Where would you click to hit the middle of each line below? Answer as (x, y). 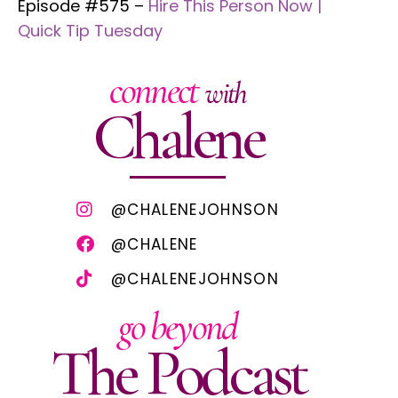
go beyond (178, 326)
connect (157, 90)
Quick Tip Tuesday (90, 30)
